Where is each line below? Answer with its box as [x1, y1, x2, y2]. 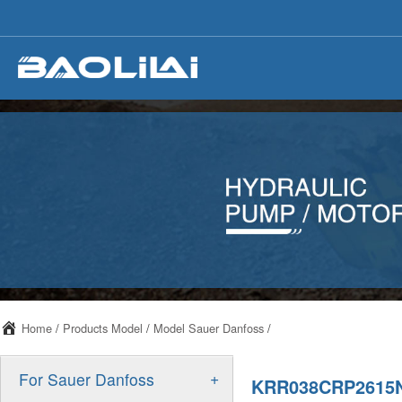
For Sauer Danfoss [19, 368, 154, 390]
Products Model [63, 319, 143, 336]
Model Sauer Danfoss [153, 319, 264, 336]
